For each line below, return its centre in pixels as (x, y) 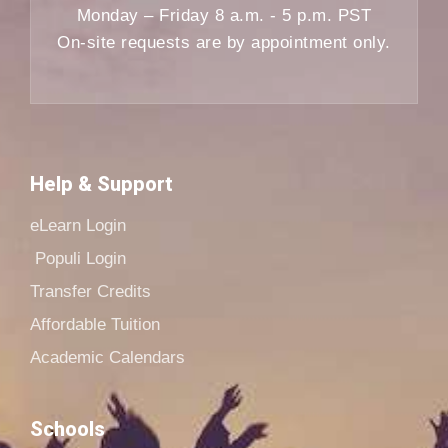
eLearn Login (78, 226)
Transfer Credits (90, 292)
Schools (67, 429)
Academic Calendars (107, 358)
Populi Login (80, 259)
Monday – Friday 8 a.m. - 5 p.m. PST (224, 16)
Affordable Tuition (95, 325)
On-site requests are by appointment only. (224, 43)
